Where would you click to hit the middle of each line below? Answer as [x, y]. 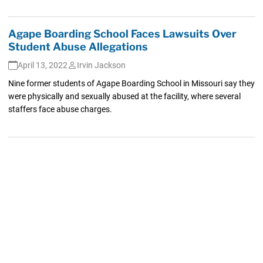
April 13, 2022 [42, 65]
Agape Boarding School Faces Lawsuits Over [122, 33]
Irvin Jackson [101, 65]
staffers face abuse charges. [60, 109]
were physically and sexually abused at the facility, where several [124, 96]
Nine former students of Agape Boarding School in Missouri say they [131, 83]
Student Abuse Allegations [78, 46]
